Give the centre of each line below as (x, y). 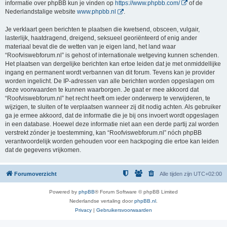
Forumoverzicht (35, 174)
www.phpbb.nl (97, 12)
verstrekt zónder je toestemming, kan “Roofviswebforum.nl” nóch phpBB (103, 133)
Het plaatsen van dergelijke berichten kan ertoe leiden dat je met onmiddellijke (113, 64)
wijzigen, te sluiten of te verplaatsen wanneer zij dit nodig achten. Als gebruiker (113, 107)
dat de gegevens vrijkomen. (43, 150)
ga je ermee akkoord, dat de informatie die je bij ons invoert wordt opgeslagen (112, 115)
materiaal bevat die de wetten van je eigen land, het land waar (90, 46)
